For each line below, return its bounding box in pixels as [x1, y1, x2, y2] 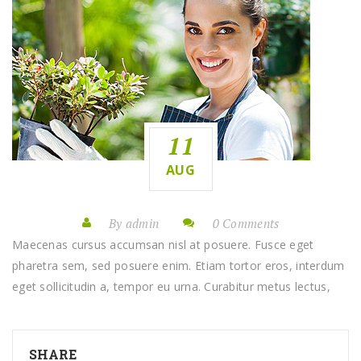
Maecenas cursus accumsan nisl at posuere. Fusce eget [12, 237, 314, 252]
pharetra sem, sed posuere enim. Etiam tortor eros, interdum [12, 258, 345, 273]
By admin [108, 215, 160, 231]
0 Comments [212, 215, 280, 231]
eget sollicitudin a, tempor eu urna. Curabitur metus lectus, [12, 279, 330, 294]
